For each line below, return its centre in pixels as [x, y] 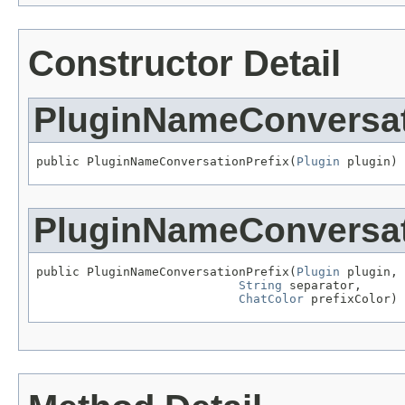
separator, [322, 285]
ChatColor [271, 298]
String [260, 285]
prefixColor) [351, 298]
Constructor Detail [184, 64]
